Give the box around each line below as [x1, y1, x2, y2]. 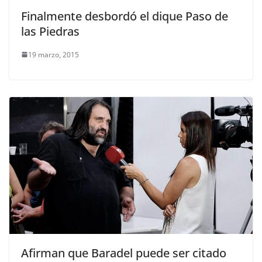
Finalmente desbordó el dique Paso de [21, 8, 228, 24]
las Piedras [21, 23, 80, 39]
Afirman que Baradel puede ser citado [21, 244, 226, 261]
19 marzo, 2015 [28, 49, 79, 60]
